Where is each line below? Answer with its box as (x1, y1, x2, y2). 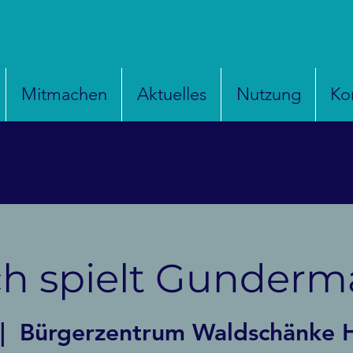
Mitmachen (20, 84, 107, 105)
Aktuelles (136, 84, 206, 105)
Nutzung (236, 84, 301, 105)
